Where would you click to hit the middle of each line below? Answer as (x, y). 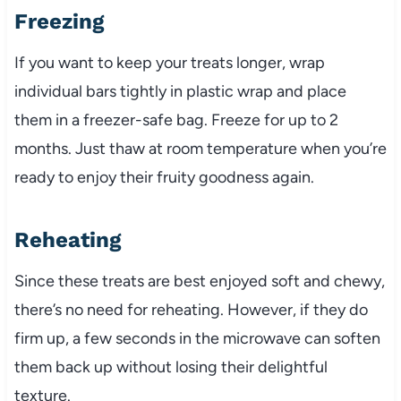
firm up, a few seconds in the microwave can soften (197, 338)
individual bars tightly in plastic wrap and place (180, 91)
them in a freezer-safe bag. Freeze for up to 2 (176, 119)
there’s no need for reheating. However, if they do (191, 309)
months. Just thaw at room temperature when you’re (200, 148)
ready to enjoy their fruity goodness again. (164, 177)
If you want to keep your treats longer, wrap (169, 62)
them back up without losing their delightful (171, 367)
